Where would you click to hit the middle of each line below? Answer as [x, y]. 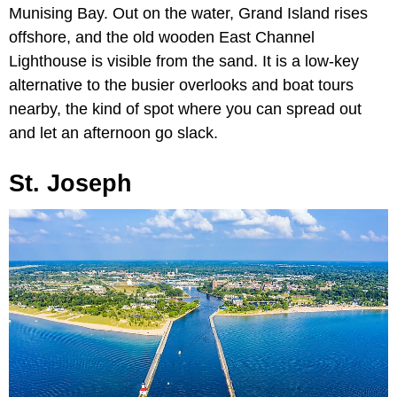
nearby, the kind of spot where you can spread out [185, 109]
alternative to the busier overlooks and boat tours [181, 86]
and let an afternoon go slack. [113, 133]
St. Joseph [70, 184]
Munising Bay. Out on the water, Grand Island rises [188, 14]
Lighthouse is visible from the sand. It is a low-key [184, 62]
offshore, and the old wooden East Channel [162, 38]
